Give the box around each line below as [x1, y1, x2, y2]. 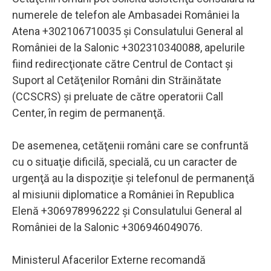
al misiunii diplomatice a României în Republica [12, 188, 234, 201]
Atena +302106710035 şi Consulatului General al [12, 24, 243, 38]
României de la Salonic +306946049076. [12, 220, 203, 233]
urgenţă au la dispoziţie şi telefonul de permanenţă [12, 171, 255, 184]
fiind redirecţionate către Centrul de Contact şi [12, 57, 233, 70]
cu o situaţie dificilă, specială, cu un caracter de [12, 155, 237, 168]
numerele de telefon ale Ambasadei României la [12, 8, 240, 21]
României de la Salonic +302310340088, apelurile [12, 41, 245, 54]
